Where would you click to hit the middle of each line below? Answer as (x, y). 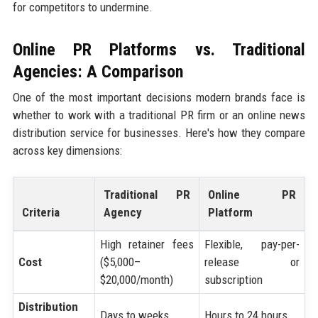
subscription (233, 279)
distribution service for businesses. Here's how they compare (159, 133)
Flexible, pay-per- (252, 244)
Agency (122, 212)
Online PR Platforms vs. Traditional (159, 50)
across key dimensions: (67, 151)
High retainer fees (147, 244)
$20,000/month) (136, 279)
